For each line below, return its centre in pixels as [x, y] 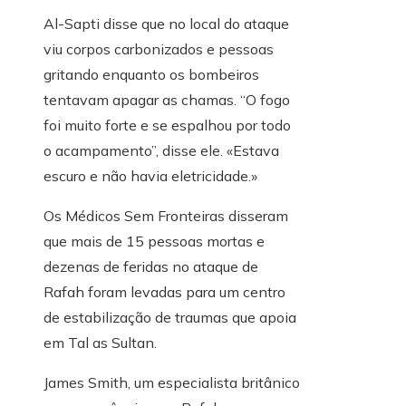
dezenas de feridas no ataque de [151, 267]
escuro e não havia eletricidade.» [150, 176]
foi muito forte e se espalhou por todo [167, 126]
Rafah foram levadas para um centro [164, 292]
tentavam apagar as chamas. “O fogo [167, 100]
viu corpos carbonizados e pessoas [159, 49]
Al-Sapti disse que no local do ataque [166, 24]
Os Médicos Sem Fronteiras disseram [166, 216]
